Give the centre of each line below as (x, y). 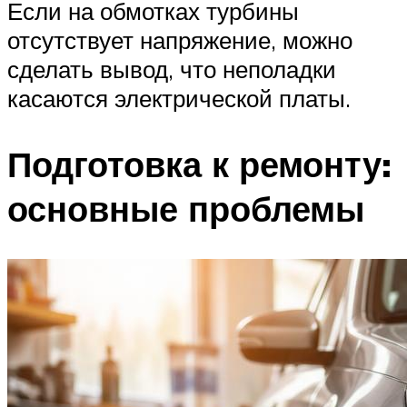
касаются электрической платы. (179, 98)
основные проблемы (186, 208)
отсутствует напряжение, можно (180, 40)
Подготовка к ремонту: (199, 164)
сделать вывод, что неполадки (172, 69)
